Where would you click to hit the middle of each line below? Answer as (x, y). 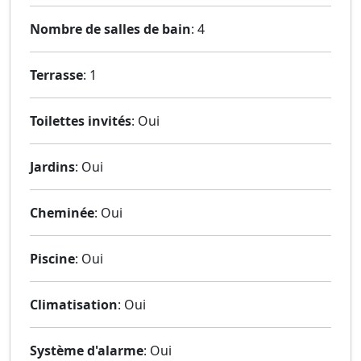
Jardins (52, 166)
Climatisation (74, 304)
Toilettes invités (81, 120)
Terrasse (56, 75)
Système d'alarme (87, 350)
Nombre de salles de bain (110, 29)
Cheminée (62, 212)
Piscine (52, 258)
